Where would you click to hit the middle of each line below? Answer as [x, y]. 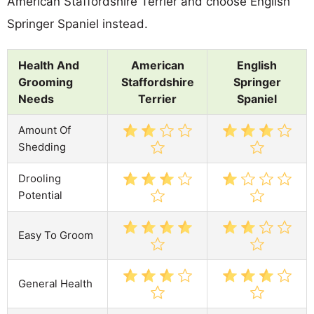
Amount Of [45, 130]
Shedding [42, 146]
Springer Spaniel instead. [77, 23]
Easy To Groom [56, 235]
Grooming [46, 82]
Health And [49, 65]
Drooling [40, 178]
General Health [55, 283]
